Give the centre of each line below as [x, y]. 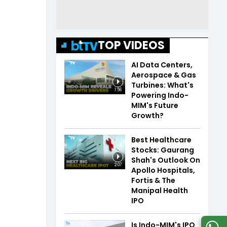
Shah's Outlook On [166, 160]
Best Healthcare [161, 140]
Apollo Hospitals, [163, 170]
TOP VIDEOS [131, 45]
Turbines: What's [162, 85]
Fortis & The [153, 180]
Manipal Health [160, 191]
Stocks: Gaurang [163, 150]
